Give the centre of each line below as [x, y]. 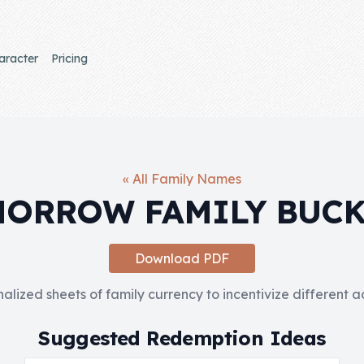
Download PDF [182, 258]
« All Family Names [182, 179]
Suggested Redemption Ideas [182, 338]
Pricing [69, 58]
